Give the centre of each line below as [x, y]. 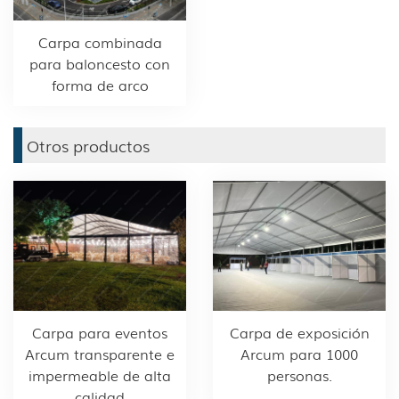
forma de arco [100, 85]
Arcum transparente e [100, 353]
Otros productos [88, 146]
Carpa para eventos [100, 332]
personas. [299, 375]
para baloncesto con [100, 64]
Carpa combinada [100, 42]
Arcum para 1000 [299, 353]
